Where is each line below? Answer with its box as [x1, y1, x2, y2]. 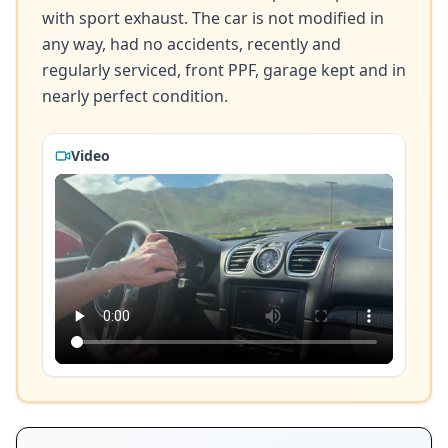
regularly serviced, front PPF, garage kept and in [42, 59, 406, 81]
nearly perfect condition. [42, 85, 228, 107]
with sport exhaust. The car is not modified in [42, 7, 384, 29]
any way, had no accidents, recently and [42, 33, 341, 55]
